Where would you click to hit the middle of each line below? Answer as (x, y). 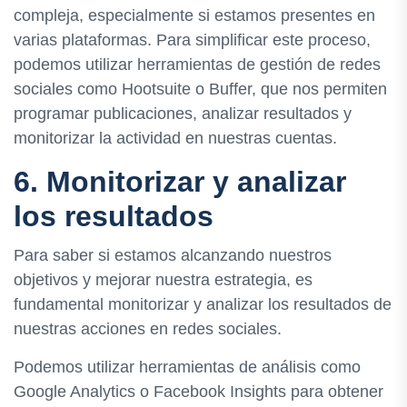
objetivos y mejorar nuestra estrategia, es (163, 280)
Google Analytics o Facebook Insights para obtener (199, 392)
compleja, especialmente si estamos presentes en (194, 16)
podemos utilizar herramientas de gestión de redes (197, 65)
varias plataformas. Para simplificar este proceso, (192, 40)
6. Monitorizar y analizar (180, 182)
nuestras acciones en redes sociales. (148, 329)
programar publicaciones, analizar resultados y (183, 114)
